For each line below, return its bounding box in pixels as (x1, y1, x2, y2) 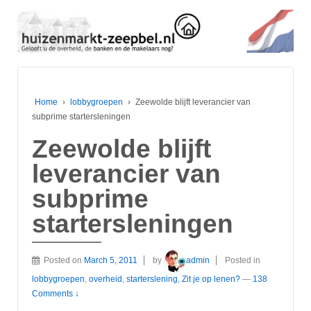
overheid (89, 274, 122, 284)
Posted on (44, 255, 84, 265)
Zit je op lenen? (182, 274, 240, 284)
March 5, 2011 (84, 255, 137, 265)
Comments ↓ (32, 288, 79, 299)
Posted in (225, 255, 260, 265)
